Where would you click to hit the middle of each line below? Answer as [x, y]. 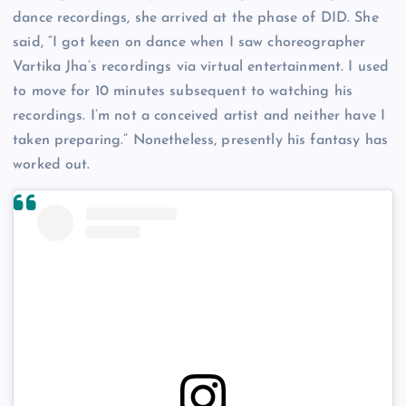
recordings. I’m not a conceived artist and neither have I [199, 116]
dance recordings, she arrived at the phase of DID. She [196, 19]
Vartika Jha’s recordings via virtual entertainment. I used [201, 68]
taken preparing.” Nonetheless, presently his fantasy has [200, 141]
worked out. [52, 165]
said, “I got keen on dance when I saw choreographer [189, 43]
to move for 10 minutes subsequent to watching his [183, 92]
